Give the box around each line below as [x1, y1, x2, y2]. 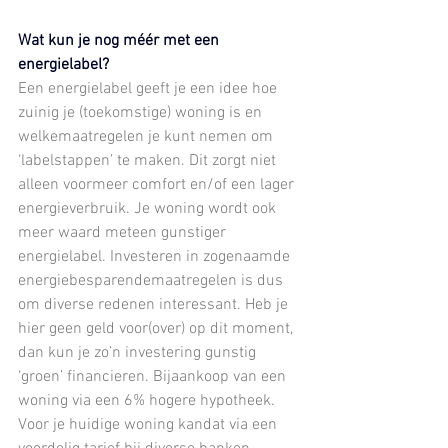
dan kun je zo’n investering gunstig [18, 342, 260, 363]
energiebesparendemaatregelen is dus [18, 270, 287, 291]
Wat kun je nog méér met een [18, 30, 223, 51]
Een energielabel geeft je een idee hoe [18, 78, 281, 99]
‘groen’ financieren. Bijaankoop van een [18, 366, 290, 387]
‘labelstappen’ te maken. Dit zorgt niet [18, 150, 280, 171]
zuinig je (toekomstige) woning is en [18, 102, 266, 123]
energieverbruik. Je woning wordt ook [18, 198, 280, 219]
